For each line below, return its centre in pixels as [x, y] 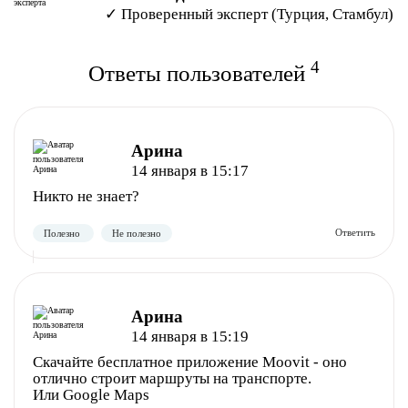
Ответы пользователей [199, 73]
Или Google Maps [91, 395]
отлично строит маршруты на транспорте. [172, 378]
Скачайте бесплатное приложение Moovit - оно [190, 362]
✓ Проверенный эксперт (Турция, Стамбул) [249, 14]
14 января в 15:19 [189, 337]
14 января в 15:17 [189, 171]
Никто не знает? [86, 196]
